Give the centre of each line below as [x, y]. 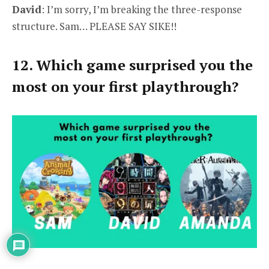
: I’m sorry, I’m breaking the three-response [142, 10]
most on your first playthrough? [125, 87]
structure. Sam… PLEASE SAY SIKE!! [94, 26]
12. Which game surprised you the [132, 65]
